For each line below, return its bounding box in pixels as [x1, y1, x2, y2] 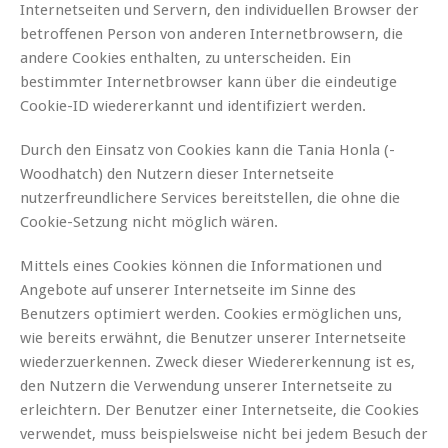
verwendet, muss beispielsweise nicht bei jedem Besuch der [20, 425, 428, 444]
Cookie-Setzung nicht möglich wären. [20, 213, 278, 232]
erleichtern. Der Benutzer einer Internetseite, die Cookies [20, 401, 419, 420]
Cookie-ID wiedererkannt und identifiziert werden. [20, 97, 366, 116]
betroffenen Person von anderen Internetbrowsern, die [20, 25, 403, 44]
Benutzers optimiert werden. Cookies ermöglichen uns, [20, 305, 402, 324]
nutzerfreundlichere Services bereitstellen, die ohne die [20, 189, 400, 208]
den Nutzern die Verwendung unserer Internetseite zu [20, 377, 392, 396]
